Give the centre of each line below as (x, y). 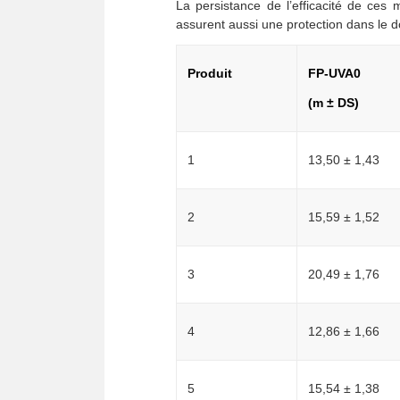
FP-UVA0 (334, 74)
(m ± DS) (333, 103)
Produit (210, 74)
